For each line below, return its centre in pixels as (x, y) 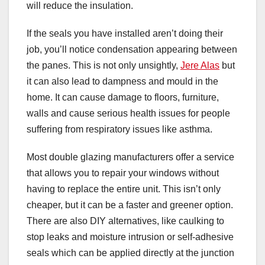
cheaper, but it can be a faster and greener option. (130, 205)
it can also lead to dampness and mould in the (122, 82)
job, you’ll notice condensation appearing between (132, 50)
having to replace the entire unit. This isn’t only (124, 189)
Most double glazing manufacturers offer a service (130, 157)
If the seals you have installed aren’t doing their (125, 34)
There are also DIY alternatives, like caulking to (125, 221)
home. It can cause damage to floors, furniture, (123, 98)
